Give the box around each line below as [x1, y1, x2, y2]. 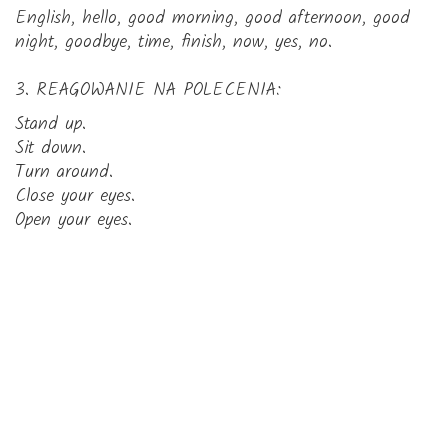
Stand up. [15, 110, 86, 139]
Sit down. [15, 134, 86, 163]
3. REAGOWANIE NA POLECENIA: [15, 76, 281, 105]
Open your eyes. [15, 206, 132, 235]
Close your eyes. [15, 182, 135, 211]
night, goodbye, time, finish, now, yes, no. [15, 28, 332, 57]
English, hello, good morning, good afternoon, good [15, 4, 410, 33]
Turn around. [15, 158, 113, 187]
